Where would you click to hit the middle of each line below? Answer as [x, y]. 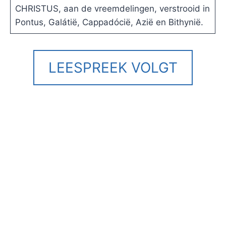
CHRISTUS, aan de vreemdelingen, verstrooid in [112, 9]
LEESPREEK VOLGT [113, 68]
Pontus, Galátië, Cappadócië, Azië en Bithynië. [109, 22]
